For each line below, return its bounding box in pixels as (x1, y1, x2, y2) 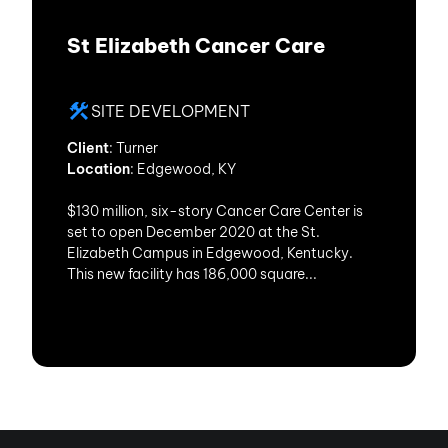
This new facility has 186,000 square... (67, 265, 317, 283)
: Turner (109, 139, 158, 157)
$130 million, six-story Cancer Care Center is (67, 202, 363, 220)
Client (67, 139, 109, 157)
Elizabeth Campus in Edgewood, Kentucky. (67, 244, 353, 262)
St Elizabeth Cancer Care (67, 33, 325, 58)
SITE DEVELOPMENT (91, 101, 250, 121)
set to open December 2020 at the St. (67, 223, 320, 241)
